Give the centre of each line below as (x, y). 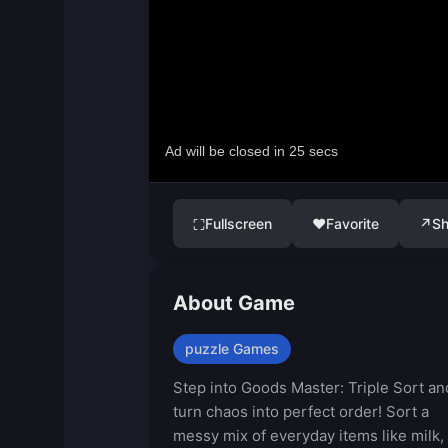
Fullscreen (238, 223)
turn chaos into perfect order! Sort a (300, 411)
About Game (233, 303)
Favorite (352, 223)
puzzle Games (231, 348)
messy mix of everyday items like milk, (308, 435)
